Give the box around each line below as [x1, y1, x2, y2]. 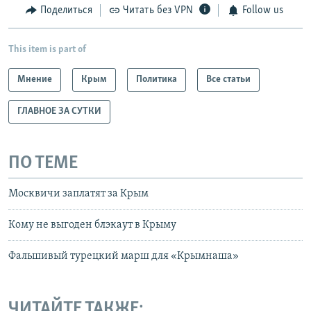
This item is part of [8, 44, 86, 55]
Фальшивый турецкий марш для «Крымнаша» [8, 251, 239, 262]
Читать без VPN [123, 5, 193, 17]
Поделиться [40, 5, 92, 17]
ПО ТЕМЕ [8, 153, 78, 173]
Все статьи [206, 74, 251, 85]
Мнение [17, 74, 52, 85]
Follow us [242, 5, 283, 17]
